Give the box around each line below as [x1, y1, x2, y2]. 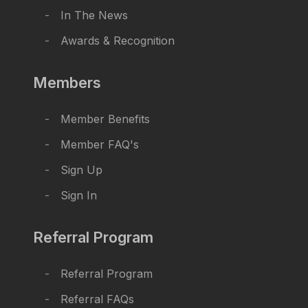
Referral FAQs [60, 292, 134, 307]
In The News [60, 8, 128, 23]
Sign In [60, 188, 97, 203]
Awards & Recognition [60, 34, 175, 48]
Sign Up [60, 163, 102, 177]
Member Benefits [60, 112, 150, 126]
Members [33, 74, 101, 92]
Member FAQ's [60, 137, 139, 152]
